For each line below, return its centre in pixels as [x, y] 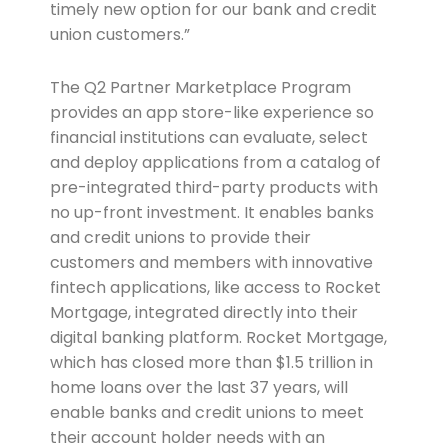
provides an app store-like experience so [211, 113]
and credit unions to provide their [180, 238]
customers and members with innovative [211, 263]
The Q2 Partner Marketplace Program [200, 88]
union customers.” [119, 35]
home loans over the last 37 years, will [198, 388]
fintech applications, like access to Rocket [215, 288]
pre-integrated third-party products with [213, 188]
